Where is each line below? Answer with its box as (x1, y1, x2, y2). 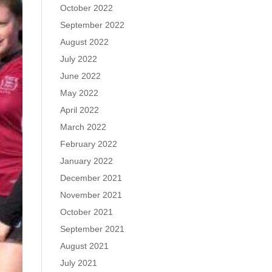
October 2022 (59, 3, 113, 13)
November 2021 (59, 190, 122, 200)
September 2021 (59, 224, 124, 234)
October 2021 (59, 207, 113, 217)
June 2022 (59, 71, 101, 81)
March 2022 (59, 122, 106, 132)
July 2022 (59, 54, 97, 64)
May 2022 (59, 88, 98, 98)
